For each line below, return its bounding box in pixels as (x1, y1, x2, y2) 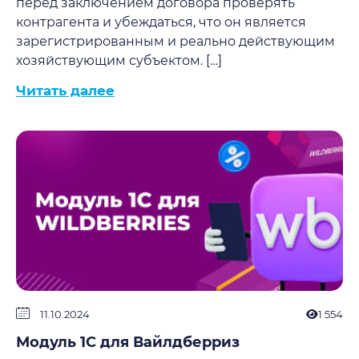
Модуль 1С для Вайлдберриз (16, 333, 240, 351)
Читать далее (16, 83, 115, 99)
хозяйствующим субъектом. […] (16, 53, 222, 68)
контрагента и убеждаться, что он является (16, 14, 306, 30)
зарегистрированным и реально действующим (16, 34, 335, 49)
